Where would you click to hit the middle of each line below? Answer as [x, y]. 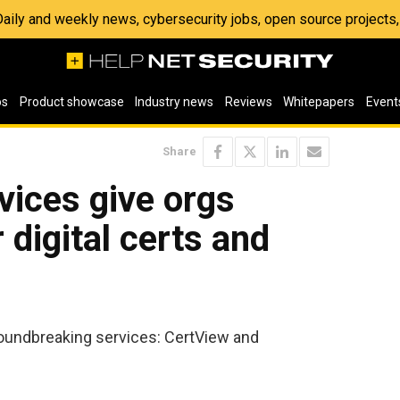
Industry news [175, 102]
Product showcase [71, 102]
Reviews [248, 102]
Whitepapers [319, 102]
